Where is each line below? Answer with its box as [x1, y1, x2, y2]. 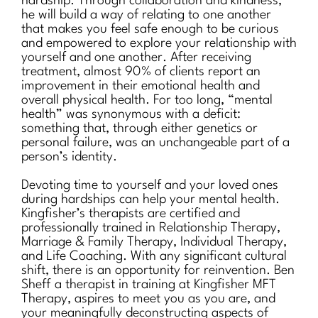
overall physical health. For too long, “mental [21, 93, 273, 106]
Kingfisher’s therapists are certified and [21, 207, 240, 220]
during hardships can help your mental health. [21, 192, 280, 206]
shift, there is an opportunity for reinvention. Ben [21, 263, 295, 277]
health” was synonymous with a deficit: [21, 107, 241, 121]
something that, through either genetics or [21, 121, 258, 135]
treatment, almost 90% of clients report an [21, 65, 261, 78]
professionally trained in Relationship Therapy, [21, 221, 280, 234]
